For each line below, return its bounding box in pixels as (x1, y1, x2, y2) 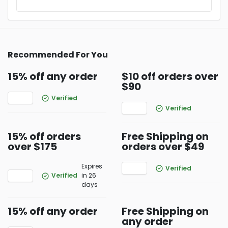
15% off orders (8, 129, 81, 144)
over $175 (8, 139, 57, 154)
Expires (81, 162, 102, 170)
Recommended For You (8, 49, 108, 61)
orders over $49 (122, 139, 204, 154)
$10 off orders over (122, 69, 218, 83)
